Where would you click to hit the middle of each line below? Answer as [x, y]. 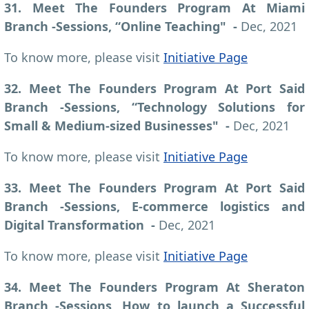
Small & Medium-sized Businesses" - [119, 125]
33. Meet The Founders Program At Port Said [154, 187]
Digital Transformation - [81, 225]
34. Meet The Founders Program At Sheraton [154, 287]
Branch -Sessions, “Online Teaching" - [122, 26]
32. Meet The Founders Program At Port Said [154, 88]
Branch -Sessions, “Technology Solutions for [154, 107]
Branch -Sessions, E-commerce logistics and [154, 206]
